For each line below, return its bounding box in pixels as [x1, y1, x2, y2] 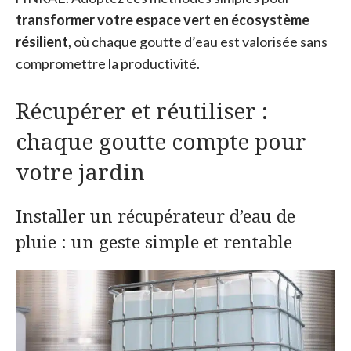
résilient [16, 32, 68, 50]
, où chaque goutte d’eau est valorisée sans [68, 32, 327, 50]
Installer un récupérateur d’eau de [16, 203, 295, 227]
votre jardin [16, 156, 145, 186]
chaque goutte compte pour [16, 125, 306, 156]
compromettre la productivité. [16, 54, 200, 72]
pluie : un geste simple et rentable [16, 229, 292, 253]
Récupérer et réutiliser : [16, 95, 268, 125]
